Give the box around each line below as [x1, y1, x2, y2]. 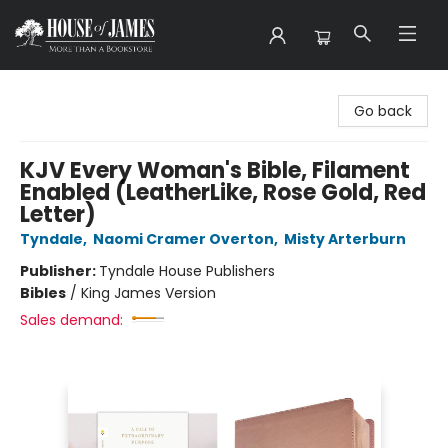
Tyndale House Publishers [99, 261, 275, 281]
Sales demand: [20, 310, 123, 330]
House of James [15, 79, 128, 99]
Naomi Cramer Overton [93, 229, 274, 249]
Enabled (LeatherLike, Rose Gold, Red [20, 177, 426, 208]
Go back [354, 101, 412, 121]
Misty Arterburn [284, 229, 406, 249]
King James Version [81, 283, 216, 303]
